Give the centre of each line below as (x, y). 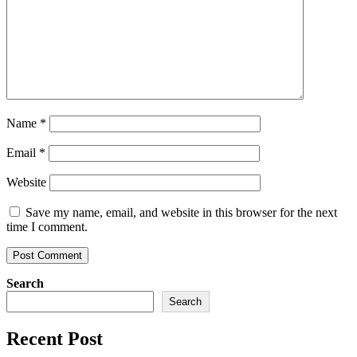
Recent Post (55, 338)
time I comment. (47, 227)
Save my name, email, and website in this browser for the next (181, 212)
